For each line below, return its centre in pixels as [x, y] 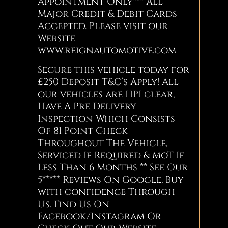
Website [57, 38]
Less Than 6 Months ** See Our [113, 167]
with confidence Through [107, 192]
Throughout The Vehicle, [103, 143]
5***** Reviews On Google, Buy [111, 180]
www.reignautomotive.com [107, 50]
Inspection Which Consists [107, 119]
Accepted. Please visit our [103, 26]
